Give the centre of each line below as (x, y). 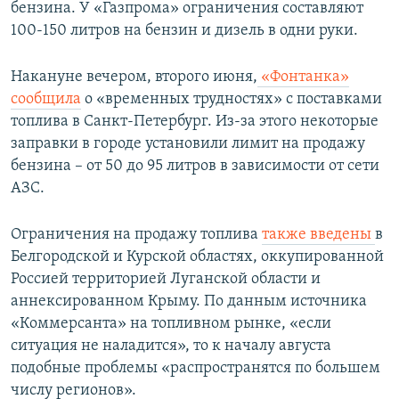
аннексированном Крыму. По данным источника (189, 302)
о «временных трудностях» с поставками (232, 100)
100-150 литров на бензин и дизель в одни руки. (184, 31)
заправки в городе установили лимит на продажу (188, 144)
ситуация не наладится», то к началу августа (171, 346)
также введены (318, 235)
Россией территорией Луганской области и (166, 280)
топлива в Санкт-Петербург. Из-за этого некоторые (195, 122)
